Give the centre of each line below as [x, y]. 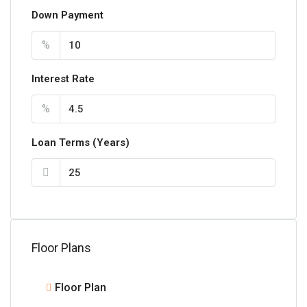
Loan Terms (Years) [81, 142]
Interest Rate [63, 78]
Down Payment [67, 15]
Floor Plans [61, 247]
